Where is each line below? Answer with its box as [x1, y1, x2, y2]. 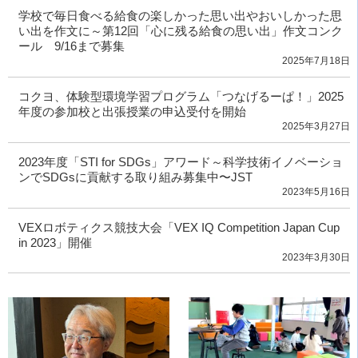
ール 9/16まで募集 [18, 39, 125, 54]
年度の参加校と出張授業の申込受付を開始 [18, 104, 246, 118]
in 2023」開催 [18, 235, 92, 249]
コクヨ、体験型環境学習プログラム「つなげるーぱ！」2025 [18, 89, 344, 103]
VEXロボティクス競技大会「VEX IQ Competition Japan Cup [18, 220, 340, 234]
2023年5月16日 [282, 185, 350, 197]
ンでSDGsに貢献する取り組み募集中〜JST [18, 169, 253, 184]
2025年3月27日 [282, 120, 350, 132]
